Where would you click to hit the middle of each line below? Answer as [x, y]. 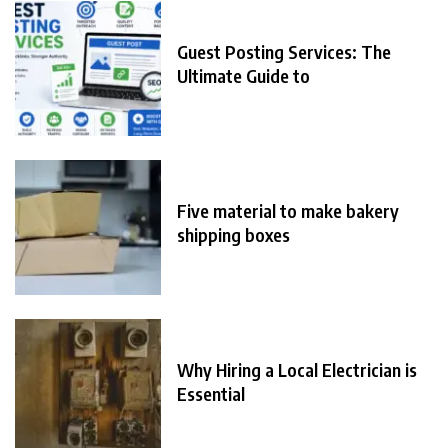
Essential [211, 394]
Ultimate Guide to [243, 76]
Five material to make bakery [288, 211]
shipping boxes [233, 235]
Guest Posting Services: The [284, 52]
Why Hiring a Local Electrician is [297, 370]
